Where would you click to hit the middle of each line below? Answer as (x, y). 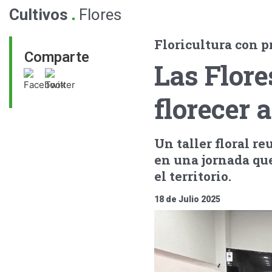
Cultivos (39, 15)
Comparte (57, 57)
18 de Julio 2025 (187, 199)
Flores (100, 15)
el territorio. (192, 176)
